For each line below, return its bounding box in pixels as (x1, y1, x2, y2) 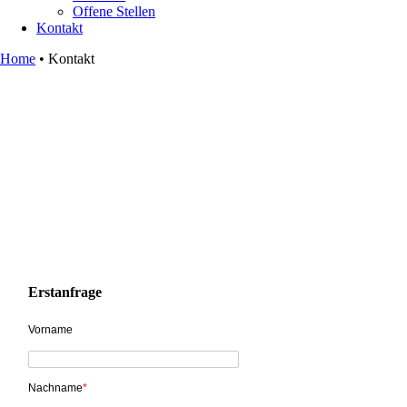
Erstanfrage (28, 283, 102, 300)
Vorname (28, 323, 73, 336)
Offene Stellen (73, 4, 155, 19)
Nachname (28, 381, 83, 394)
